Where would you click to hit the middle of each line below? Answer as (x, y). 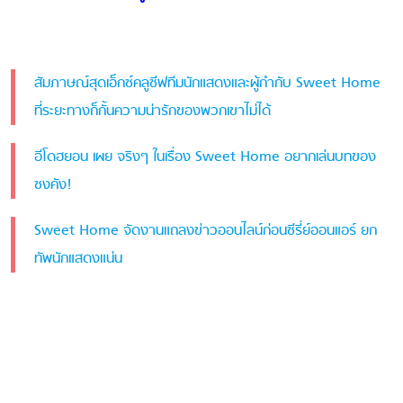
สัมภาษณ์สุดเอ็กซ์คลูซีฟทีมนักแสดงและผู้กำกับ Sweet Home (207, 83)
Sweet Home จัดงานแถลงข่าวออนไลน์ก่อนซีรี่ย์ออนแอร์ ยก (205, 231)
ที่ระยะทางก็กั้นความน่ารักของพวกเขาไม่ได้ (152, 111)
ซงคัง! (53, 185)
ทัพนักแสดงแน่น (78, 259)
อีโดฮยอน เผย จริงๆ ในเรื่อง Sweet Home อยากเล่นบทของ (205, 157)
